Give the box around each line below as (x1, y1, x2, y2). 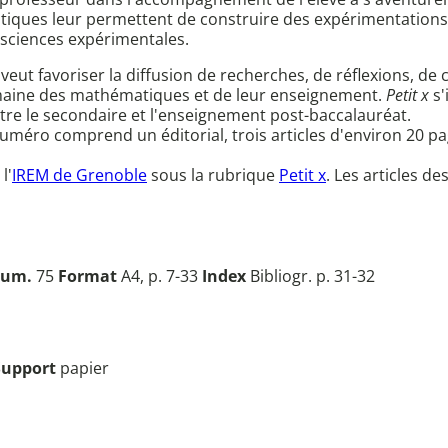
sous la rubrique (147, 164, 279, 187)
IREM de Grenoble (12, 164, 147, 187)
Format (58, 265, 117, 288)
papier (60, 357, 109, 380)
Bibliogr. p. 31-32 (246, 265, 375, 288)
